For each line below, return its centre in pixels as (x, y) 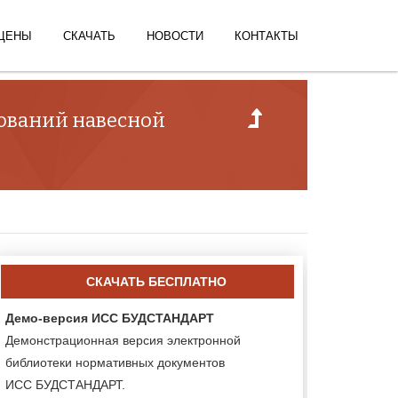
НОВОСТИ (175, 36)
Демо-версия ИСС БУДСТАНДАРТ (110, 318)
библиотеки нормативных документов (115, 362)
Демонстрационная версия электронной (123, 340)
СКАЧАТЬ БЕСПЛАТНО (156, 281)
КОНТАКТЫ (267, 36)
